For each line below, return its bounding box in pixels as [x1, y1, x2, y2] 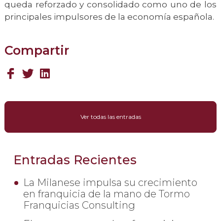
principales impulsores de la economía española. [4, 12, 214, 22]
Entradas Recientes [13, 152, 137, 167]
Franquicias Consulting [23, 199, 135, 211]
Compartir [4, 43, 69, 58]
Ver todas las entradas [80, 113, 141, 120]
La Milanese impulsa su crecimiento [23, 177, 197, 188]
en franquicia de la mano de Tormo [23, 188, 190, 200]
